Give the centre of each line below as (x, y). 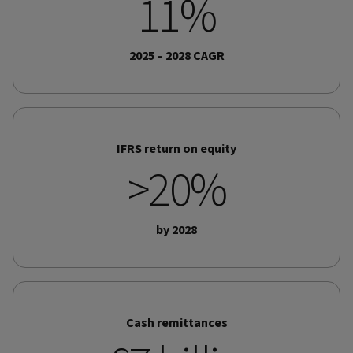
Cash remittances (176, 323)
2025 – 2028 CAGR (176, 56)
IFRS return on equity (176, 149)
